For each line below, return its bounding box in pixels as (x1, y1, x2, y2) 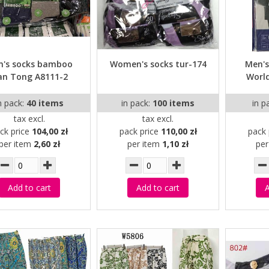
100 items (153, 97, 195, 109)
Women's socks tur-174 (109, 58, 207, 70)
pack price (119, 125, 161, 138)
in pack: (121, 97, 153, 109)
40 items (26, 97, 64, 109)
